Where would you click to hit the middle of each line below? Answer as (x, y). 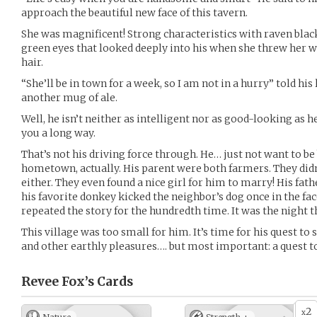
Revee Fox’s (58, 282)
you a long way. (58, 133)
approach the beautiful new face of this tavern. (134, 13)
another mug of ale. (69, 98)
